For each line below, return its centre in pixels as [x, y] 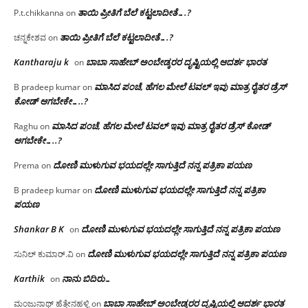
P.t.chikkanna [39, 12]
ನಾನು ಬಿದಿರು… [87, 278]
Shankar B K [39, 229]
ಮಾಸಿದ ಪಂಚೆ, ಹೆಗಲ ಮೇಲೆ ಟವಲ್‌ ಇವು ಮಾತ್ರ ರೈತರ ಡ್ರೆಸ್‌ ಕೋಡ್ [161, 125]
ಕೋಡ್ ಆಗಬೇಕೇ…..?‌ [51, 101]
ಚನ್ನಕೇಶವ [30, 37]
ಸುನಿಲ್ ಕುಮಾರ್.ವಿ [44, 254]
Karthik [29, 278]
